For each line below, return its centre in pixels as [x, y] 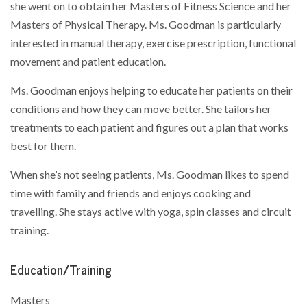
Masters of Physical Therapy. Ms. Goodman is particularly [146, 24]
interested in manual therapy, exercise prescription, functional [153, 43]
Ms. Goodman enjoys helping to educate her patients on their [151, 90]
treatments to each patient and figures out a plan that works [149, 127]
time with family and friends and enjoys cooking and [131, 193]
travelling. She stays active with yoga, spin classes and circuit [151, 211]
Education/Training [61, 270]
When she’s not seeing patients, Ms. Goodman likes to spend [150, 174]
